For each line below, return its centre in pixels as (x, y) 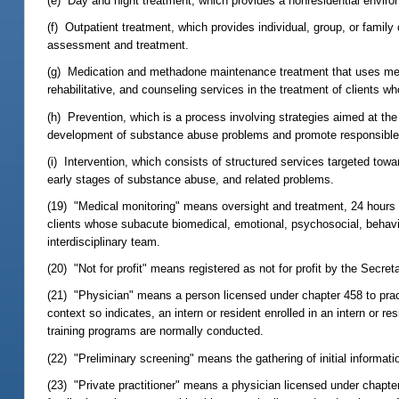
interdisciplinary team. (104, 241)
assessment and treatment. (118, 45)
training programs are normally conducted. (156, 331)
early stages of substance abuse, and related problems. (191, 179)
